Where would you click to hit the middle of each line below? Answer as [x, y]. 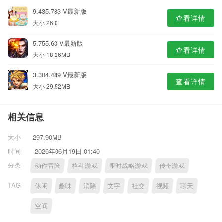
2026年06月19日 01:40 [66, 151]
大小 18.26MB [52, 54]
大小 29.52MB [52, 86]
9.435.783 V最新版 [60, 11]
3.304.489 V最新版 [60, 75]
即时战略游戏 [128, 166]
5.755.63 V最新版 [58, 43]
